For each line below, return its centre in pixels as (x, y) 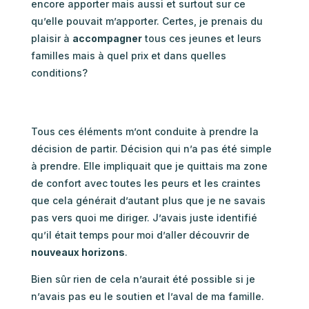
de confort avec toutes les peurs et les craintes (146, 183)
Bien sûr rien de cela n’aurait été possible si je (143, 279)
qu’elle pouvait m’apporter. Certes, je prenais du (147, 21)
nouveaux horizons (78, 252)
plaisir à (51, 38)
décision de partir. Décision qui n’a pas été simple (151, 148)
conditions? (59, 72)
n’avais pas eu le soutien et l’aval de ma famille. (147, 296)
